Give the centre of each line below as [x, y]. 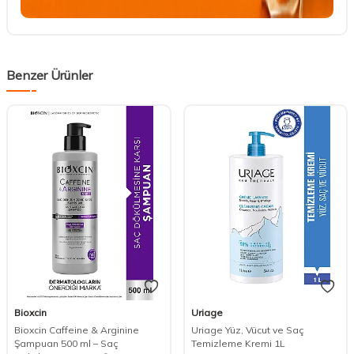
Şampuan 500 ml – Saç [66, 343]
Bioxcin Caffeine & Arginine [77, 330]
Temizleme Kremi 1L [238, 343]
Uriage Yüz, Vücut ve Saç [247, 330]
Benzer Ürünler [49, 75]
